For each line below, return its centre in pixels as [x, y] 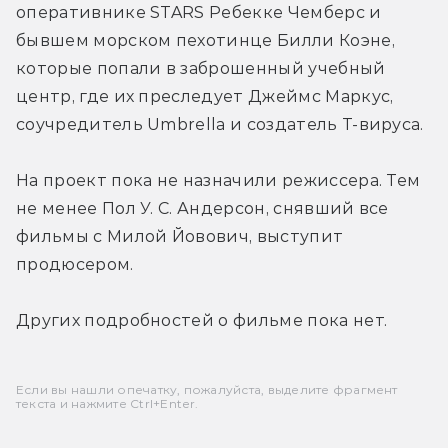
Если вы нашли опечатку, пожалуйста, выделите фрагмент [207, 389]
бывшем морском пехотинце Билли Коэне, [205, 40]
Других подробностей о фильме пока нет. [202, 320]
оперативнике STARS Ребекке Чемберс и [199, 12]
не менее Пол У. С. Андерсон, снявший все [202, 208]
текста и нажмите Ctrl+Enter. [107, 403]
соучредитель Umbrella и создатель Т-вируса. [220, 124]
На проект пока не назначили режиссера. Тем [218, 180]
